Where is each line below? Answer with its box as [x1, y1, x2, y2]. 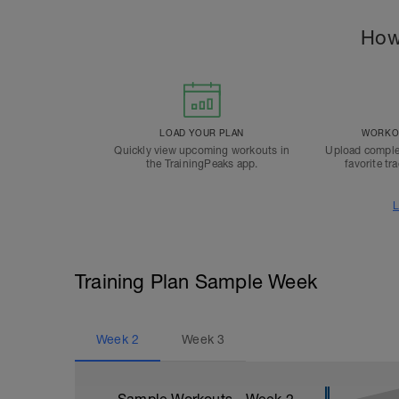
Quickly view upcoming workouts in [114, 143, 289, 157]
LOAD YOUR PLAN [159, 126, 244, 138]
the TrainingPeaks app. [145, 157, 258, 170]
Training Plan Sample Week [75, 269, 317, 293]
